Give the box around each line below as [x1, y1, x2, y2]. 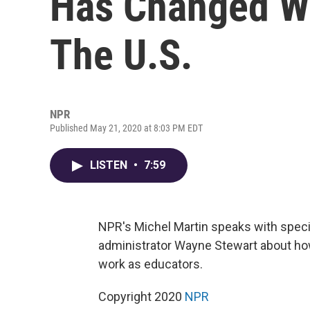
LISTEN [90, 158, 130, 172]
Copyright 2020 [98, 289, 185, 304]
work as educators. [98, 257, 203, 271]
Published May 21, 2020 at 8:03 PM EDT [50, 122, 203, 134]
